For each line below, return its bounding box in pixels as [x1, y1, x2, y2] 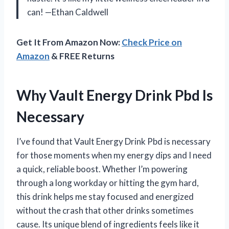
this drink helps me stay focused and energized [16, 191, 194, 202]
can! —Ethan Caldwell [27, 7, 108, 18]
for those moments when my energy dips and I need [16, 150, 212, 161]
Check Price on [122, 37, 182, 48]
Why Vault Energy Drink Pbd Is [16, 86, 213, 104]
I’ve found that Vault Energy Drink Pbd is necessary [16, 136, 211, 147]
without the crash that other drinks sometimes [16, 205, 194, 216]
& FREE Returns [50, 51, 114, 62]
